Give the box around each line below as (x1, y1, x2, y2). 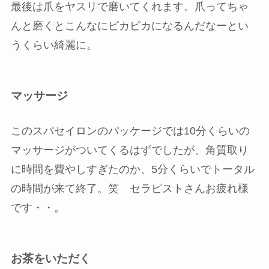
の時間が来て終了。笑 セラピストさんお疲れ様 (10, 182, 249, 195)
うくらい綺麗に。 (10, 38, 97, 51)
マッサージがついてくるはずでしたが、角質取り (10, 144, 249, 156)
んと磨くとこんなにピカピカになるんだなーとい (10, 19, 249, 32)
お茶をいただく (10, 252, 91, 265)
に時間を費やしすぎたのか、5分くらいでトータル (10, 163, 255, 175)
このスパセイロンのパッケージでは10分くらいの (10, 124, 250, 137)
